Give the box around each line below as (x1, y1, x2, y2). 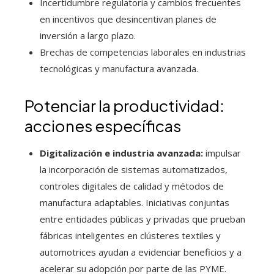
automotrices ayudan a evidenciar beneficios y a (40, 246, 242, 259)
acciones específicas (24, 116, 181, 136)
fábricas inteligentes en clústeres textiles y (40, 229, 221, 242)
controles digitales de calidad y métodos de (40, 180, 224, 193)
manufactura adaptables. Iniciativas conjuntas (40, 196, 229, 209)
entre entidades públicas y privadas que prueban (40, 213, 245, 226)
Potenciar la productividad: (24, 95, 224, 116)
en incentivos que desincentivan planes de (40, 13, 217, 26)
